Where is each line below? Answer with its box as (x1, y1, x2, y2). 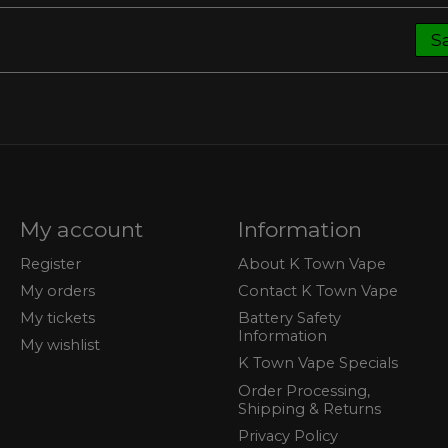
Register (19, 254, 81, 273)
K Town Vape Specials (237, 354, 398, 373)
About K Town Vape (237, 254, 386, 273)
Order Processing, (237, 381, 370, 400)
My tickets (19, 309, 95, 328)
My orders (19, 282, 95, 301)
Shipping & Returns (237, 399, 381, 418)
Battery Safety (237, 309, 341, 328)
